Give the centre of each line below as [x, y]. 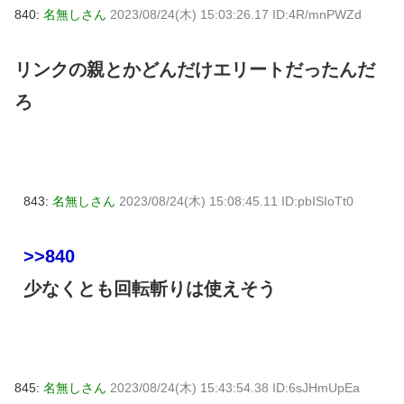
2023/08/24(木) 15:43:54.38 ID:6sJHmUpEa [235, 387]
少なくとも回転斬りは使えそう [150, 288]
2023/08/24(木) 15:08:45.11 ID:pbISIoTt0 [236, 202]
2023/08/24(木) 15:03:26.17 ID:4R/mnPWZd [236, 15]
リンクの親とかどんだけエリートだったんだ [195, 70]
